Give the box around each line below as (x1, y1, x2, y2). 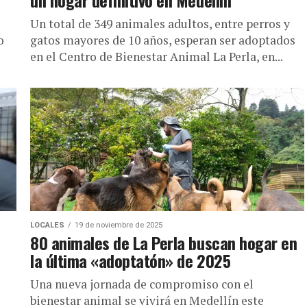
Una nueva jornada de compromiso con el (30, 276, 254, 292)
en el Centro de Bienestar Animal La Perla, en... (30, 49, 283, 64)
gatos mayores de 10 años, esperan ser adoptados (30, 32, 295, 48)
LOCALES (30, 221, 64, 230)
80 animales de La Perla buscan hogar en (30, 230, 297, 255)
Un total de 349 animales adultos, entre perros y (30, 16, 290, 32)
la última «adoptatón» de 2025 (30, 248, 231, 273)
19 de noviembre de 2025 (75, 221, 162, 230)
